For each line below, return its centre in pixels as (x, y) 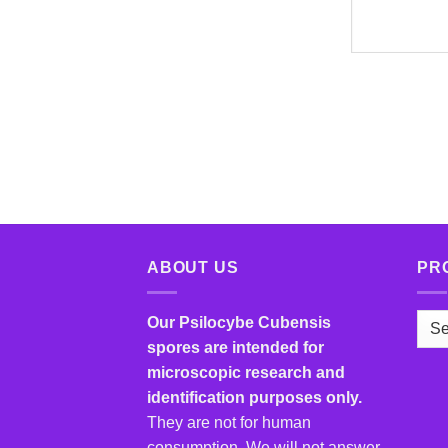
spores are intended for (235, 347)
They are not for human (229, 422)
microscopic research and (246, 372)
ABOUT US (193, 267)
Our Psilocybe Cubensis (239, 322)
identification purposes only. (254, 397)
